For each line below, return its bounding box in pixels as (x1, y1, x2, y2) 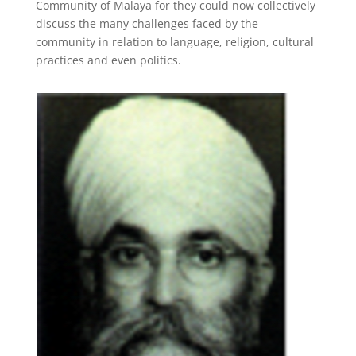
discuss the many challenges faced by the (35, 16, 258, 31)
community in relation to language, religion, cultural (35, 34, 314, 49)
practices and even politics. (35, 52, 181, 68)
